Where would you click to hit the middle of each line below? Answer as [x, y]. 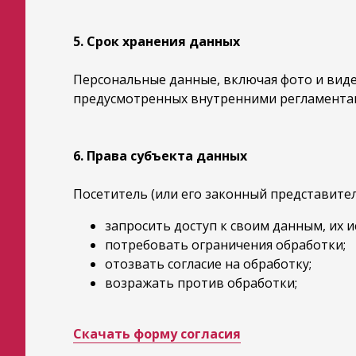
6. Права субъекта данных [160, 156]
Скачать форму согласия [157, 334]
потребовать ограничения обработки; [225, 245]
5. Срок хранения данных [157, 41]
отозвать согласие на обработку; [208, 264]
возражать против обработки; [201, 283]
